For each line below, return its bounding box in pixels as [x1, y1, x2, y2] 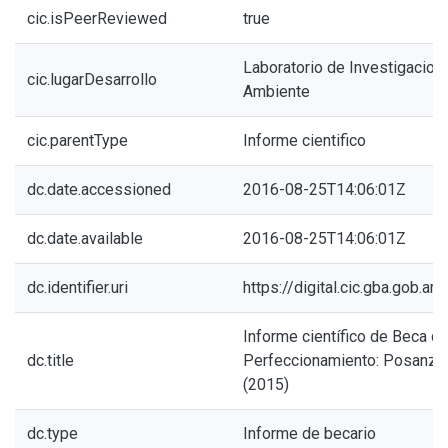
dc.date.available [27, 229, 143, 248]
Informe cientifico [243, 131, 366, 150]
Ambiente [243, 82, 310, 101]
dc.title [27, 351, 74, 370]
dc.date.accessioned [27, 180, 171, 199]
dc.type [27, 424, 78, 443]
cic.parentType [27, 131, 128, 150]
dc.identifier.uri [27, 278, 128, 297]
